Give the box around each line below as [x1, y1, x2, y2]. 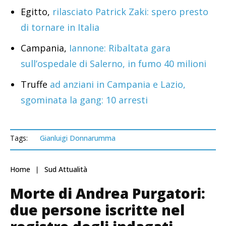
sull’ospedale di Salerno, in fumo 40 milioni [21, 58, 206, 70]
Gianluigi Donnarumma [40, 133, 116, 143]
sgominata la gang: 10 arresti [21, 94, 148, 106]
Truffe [21, 78, 47, 91]
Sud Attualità [44, 164, 87, 175]
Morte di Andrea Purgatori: [10, 184, 205, 203]
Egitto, [21, 6, 52, 18]
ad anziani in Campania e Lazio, [47, 78, 186, 91]
